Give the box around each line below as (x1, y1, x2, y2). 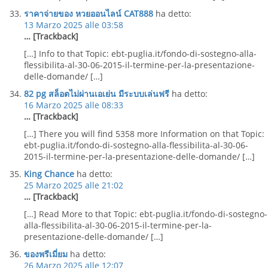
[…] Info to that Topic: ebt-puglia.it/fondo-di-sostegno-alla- (24, 48, 257, 59)
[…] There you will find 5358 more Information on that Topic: (24, 128, 264, 139)
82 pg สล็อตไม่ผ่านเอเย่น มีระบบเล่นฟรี (24, 88, 169, 99)
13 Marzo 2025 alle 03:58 (24, 19, 123, 31)
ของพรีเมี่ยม (24, 248, 68, 260)
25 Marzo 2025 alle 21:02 (24, 179, 123, 191)
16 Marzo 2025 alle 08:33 (24, 99, 123, 111)
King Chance (24, 168, 74, 179)
